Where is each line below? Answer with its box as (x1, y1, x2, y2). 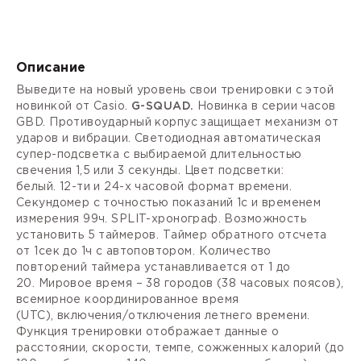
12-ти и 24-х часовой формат (59, 181, 235, 192)
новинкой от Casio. (16, 101, 131, 111)
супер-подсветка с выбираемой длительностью (16, 149, 302, 160)
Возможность (221, 214, 307, 224)
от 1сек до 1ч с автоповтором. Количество (16, 246, 272, 256)
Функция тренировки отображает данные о (16, 326, 279, 337)
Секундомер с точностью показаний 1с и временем (16, 197, 322, 208)
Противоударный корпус (49, 117, 197, 127)
